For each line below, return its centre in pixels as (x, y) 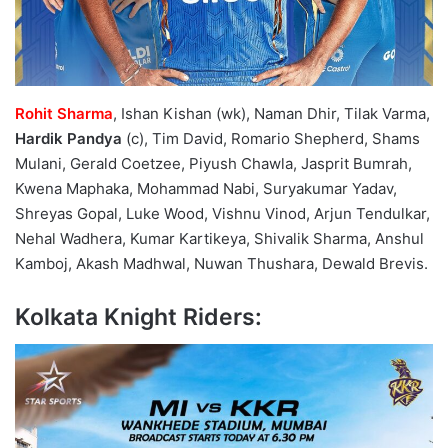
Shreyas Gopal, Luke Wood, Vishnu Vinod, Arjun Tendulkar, (222, 213)
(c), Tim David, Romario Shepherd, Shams (271, 138)
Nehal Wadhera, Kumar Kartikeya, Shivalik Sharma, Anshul (219, 238)
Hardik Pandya (68, 138)
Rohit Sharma (64, 113)
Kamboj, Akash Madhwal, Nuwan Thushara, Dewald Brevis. (221, 263)
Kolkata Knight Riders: (138, 316)
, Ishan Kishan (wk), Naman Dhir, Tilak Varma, (271, 113)
